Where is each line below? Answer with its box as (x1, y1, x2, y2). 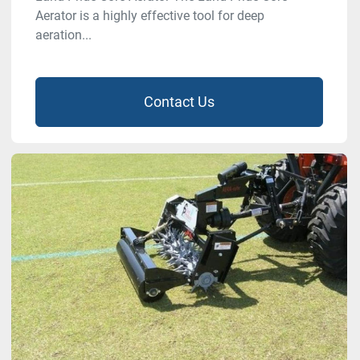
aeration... (35, 27, 92, 43)
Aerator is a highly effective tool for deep (35, 8, 264, 24)
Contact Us (144, 93, 215, 111)
